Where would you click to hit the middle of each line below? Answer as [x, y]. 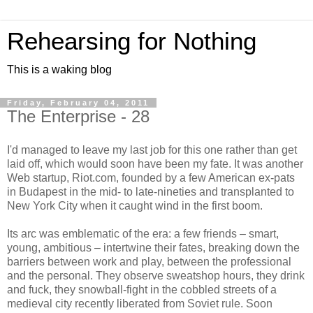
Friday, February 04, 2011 [78, 103]
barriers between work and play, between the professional [149, 261]
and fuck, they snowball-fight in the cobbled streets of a [142, 289]
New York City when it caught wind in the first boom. [135, 205]
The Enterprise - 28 [78, 116]
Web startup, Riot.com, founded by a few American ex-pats [151, 177]
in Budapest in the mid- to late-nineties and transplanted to [151, 191]
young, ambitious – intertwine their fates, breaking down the [153, 247]
